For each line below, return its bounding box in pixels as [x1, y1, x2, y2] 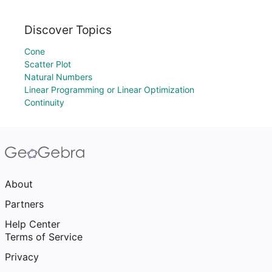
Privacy [5, 251, 39, 263]
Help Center [5, 218, 60, 230]
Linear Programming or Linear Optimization [24, 84, 194, 95]
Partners [5, 198, 44, 210]
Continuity [24, 97, 64, 107]
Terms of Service [5, 231, 83, 243]
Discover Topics [24, 22, 112, 37]
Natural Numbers [24, 72, 92, 82]
